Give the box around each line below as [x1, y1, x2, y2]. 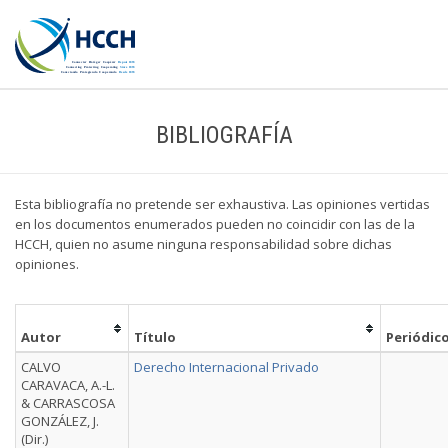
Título [134, 328, 176, 346]
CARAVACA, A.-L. [21, 376, 115, 394]
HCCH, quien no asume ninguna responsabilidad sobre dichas [15, 235, 392, 253]
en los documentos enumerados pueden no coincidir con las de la [15, 215, 415, 233]
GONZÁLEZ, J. [21, 412, 99, 430]
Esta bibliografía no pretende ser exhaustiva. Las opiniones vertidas [15, 195, 430, 213]
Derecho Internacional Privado [134, 358, 319, 376]
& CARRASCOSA [21, 394, 115, 412]
